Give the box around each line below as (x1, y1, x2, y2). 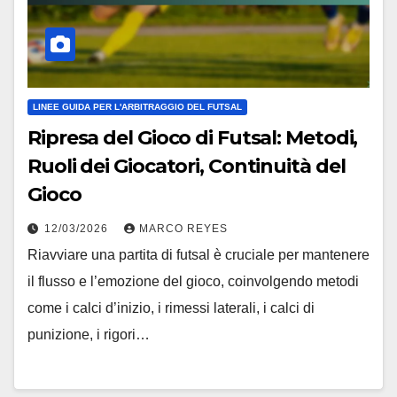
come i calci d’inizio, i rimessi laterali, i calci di (27, 300, 315, 315)
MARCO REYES (139, 222, 228, 235)
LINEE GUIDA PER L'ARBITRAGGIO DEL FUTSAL (33, 101, 242, 112)
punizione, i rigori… (27, 326, 150, 342)
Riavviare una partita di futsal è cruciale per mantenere (27, 246, 370, 262)
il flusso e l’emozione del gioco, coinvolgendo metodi (27, 273, 359, 289)
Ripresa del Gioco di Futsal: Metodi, (27, 125, 358, 150)
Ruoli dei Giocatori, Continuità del (27, 153, 346, 178)
